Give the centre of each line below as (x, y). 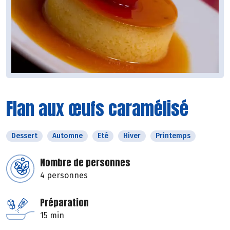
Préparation (64, 203)
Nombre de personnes (85, 163)
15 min (52, 216)
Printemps (173, 136)
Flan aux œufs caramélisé (97, 109)
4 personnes (64, 176)
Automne (68, 136)
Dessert (24, 136)
